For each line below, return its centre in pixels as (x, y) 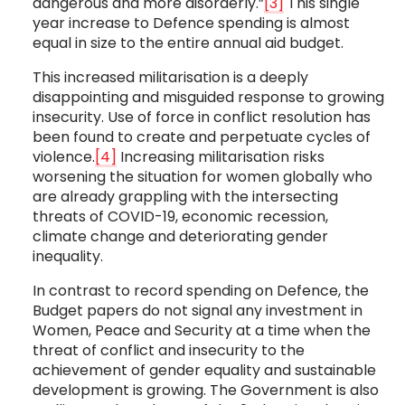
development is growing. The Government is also (205, 391)
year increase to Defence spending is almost (191, 24)
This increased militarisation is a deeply (170, 78)
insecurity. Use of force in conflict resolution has (201, 118)
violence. (63, 157)
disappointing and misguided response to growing (208, 98)
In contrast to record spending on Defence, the (200, 291)
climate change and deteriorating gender (180, 237)
